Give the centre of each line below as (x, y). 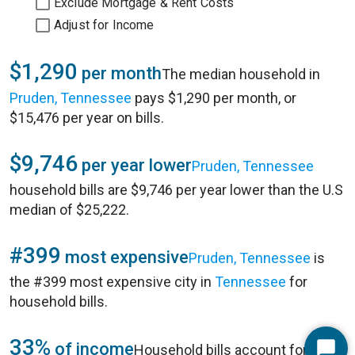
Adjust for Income (104, 25)
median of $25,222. (69, 210)
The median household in (241, 74)
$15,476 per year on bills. (87, 118)
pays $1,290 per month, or (214, 98)
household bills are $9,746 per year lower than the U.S (176, 190)
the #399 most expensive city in (112, 282)
